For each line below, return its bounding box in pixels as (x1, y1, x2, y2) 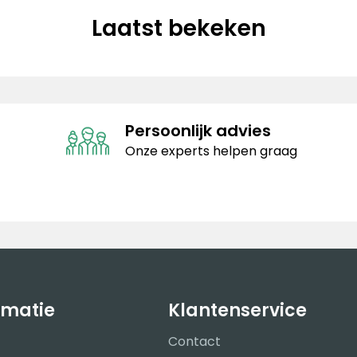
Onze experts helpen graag (124, 142, 297, 161)
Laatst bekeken (91, 13, 266, 44)
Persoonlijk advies (124, 120, 271, 143)
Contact (168, 332, 222, 351)
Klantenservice (168, 298, 308, 324)
